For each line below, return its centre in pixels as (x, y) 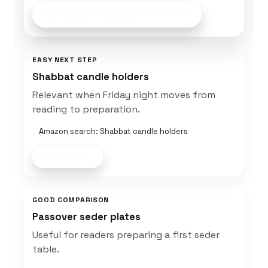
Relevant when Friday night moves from (124, 95)
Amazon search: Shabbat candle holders (113, 131)
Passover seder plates (87, 217)
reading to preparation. (86, 109)
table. (46, 249)
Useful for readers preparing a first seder (126, 234)
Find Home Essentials (92, 15)
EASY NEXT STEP (65, 60)
